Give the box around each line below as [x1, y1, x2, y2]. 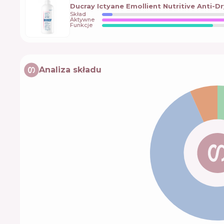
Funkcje [70, 21, 92, 29]
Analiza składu [39, 65, 101, 75]
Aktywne [70, 16, 94, 23]
